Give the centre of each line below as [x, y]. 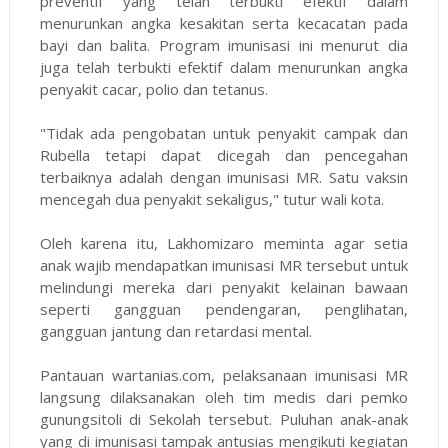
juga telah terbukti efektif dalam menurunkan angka [224, 67]
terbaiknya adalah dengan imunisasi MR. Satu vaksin [224, 177]
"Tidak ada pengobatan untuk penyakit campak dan [224, 133]
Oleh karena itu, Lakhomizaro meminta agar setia [224, 243]
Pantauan [75, 375]
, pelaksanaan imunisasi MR [309, 375]
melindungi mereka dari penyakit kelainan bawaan [224, 287]
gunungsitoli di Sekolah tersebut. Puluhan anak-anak [224, 419]
